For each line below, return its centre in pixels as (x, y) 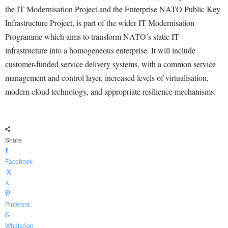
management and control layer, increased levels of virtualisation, (107, 78)
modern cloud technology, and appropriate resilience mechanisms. (110, 91)
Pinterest (17, 205)
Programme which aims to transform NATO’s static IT (92, 36)
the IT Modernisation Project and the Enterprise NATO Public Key (113, 9)
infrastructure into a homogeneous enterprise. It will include (100, 50)
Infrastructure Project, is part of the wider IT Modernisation (100, 23)
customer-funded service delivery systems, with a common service (110, 64)
